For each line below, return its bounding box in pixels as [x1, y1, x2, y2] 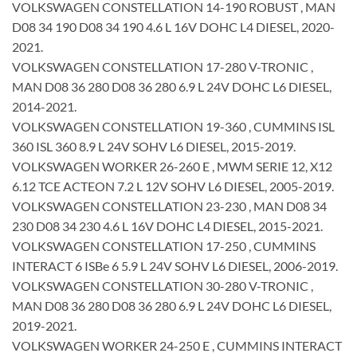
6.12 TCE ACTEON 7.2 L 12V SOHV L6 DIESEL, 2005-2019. [12, 178, 334, 194]
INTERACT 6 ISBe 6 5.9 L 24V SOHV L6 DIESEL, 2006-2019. [12, 257, 338, 273]
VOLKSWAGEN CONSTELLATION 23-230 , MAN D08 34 [12, 198, 327, 214]
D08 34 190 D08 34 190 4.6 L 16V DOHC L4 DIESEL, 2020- [12, 18, 335, 34]
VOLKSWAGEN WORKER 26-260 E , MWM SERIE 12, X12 [12, 158, 332, 174]
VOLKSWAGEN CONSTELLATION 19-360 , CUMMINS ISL [12, 118, 335, 134]
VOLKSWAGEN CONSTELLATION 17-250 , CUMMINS [12, 237, 316, 253]
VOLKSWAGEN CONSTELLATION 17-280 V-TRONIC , [12, 58, 313, 74]
